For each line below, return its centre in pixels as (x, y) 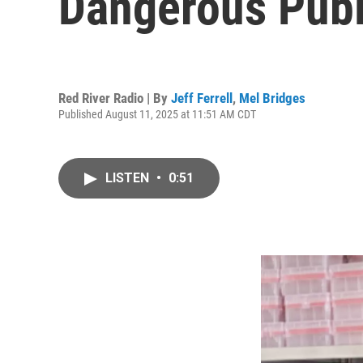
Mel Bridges (272, 98)
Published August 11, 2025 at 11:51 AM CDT (157, 114)
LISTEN (129, 178)
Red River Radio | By (115, 98)
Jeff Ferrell (202, 98)
